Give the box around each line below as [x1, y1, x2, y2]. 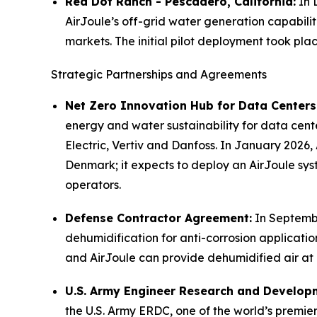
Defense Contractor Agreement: [65, 210, 252, 225]
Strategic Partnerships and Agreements [51, 67, 267, 81]
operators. [65, 177, 121, 192]
